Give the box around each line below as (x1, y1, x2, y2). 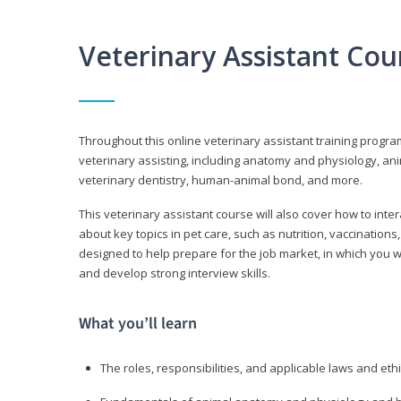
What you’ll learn (79, 312, 197, 336)
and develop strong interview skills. (79, 265, 270, 282)
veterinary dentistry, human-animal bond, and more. (79, 172, 363, 189)
